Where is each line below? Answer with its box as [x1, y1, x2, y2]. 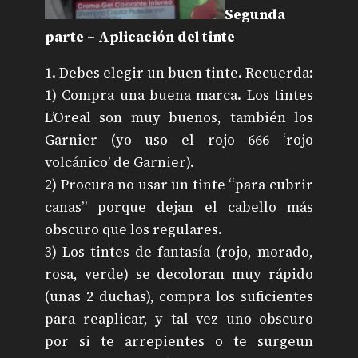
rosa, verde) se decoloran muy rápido [45, 265, 313, 284]
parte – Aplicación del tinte [45, 26, 235, 46]
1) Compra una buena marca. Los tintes [45, 86, 313, 105]
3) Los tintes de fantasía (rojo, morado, [45, 242, 313, 262]
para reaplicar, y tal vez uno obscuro [45, 309, 313, 329]
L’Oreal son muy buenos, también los [45, 108, 313, 128]
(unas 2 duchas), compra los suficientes [45, 287, 313, 307]
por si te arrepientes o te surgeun [45, 332, 313, 352]
